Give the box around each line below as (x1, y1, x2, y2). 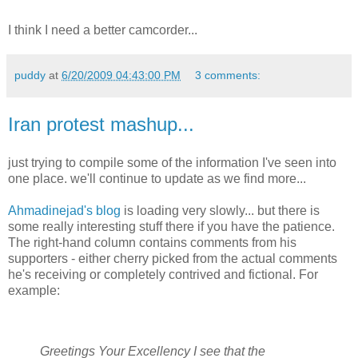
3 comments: (195, 69, 261, 82)
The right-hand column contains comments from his (8, 235, 296, 249)
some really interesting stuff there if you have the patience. (8, 219, 335, 233)
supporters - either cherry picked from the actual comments (8, 251, 337, 265)
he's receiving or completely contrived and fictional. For (8, 267, 318, 281)
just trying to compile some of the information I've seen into (8, 155, 336, 169)
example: (8, 283, 60, 297)
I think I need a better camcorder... (8, 23, 197, 38)
